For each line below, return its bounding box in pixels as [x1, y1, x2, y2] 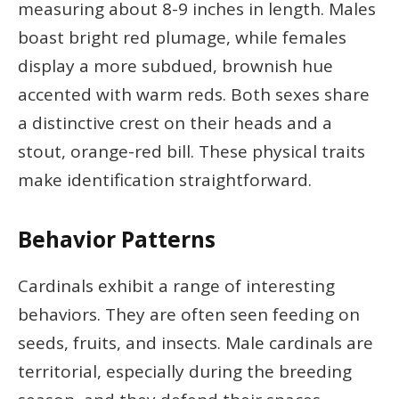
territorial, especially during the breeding [18, 360, 352, 384]
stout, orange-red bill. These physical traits [18, 140, 365, 164]
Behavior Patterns [18, 224, 216, 255]
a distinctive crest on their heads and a [18, 111, 332, 135]
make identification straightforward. [18, 168, 312, 192]
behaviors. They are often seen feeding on [18, 303, 360, 327]
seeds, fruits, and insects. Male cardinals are [18, 331, 373, 355]
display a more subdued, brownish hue [18, 54, 333, 78]
